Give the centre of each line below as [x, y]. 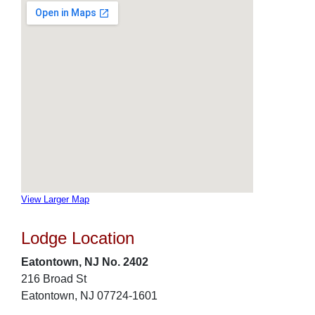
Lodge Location [78, 238]
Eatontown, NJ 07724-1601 [89, 296]
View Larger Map [55, 199]
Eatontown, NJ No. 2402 [85, 262]
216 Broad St [54, 279]
